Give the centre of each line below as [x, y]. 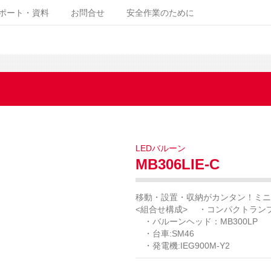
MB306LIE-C [178, 164]
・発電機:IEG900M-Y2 [183, 245]
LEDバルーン [161, 148]
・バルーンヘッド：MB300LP [197, 221]
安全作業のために [160, 13]
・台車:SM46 [165, 233]
